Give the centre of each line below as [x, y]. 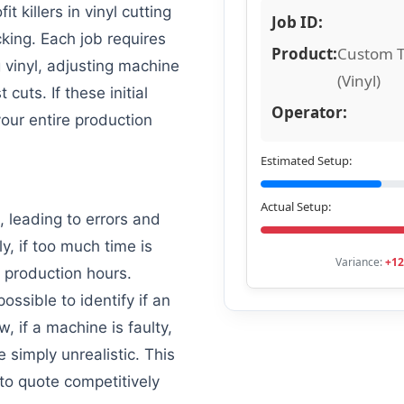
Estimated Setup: [306, 161]
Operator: [309, 112]
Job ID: [297, 22]
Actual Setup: [296, 207]
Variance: [360, 262]
